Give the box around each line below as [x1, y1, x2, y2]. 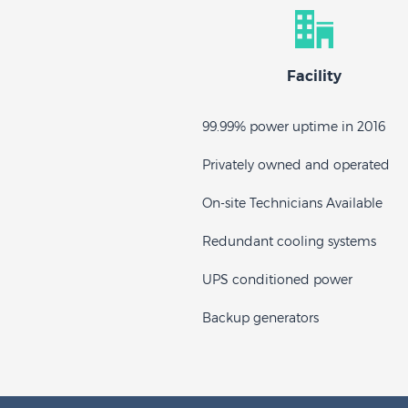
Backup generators [202, 310, 319, 326]
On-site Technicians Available [202, 195, 382, 211]
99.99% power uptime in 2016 [202, 118, 385, 135]
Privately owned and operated [202, 157, 390, 173]
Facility [286, 67, 342, 85]
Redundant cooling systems [202, 233, 376, 250]
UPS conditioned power [202, 271, 352, 288]
